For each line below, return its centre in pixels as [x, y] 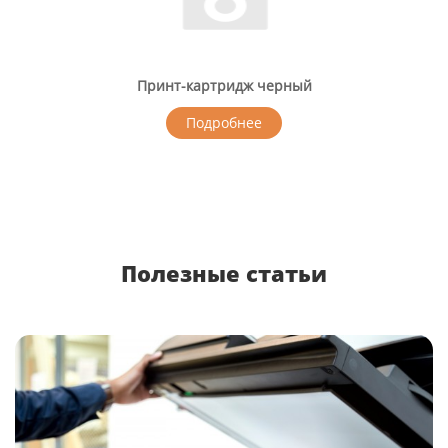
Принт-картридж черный [224, 85]
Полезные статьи [224, 273]
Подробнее [224, 122]
